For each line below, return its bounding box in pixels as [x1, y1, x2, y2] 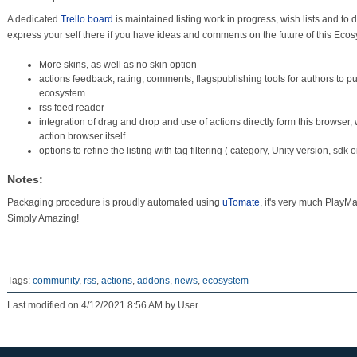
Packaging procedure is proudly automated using [6, 197, 222, 208]
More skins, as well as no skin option [38, 59, 197, 70]
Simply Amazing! [6, 213, 79, 224]
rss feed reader [38, 102, 104, 113]
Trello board [60, 14, 116, 25]
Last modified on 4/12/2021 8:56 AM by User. [6, 300, 200, 311]
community [32, 275, 79, 286]
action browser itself [38, 131, 125, 142]
